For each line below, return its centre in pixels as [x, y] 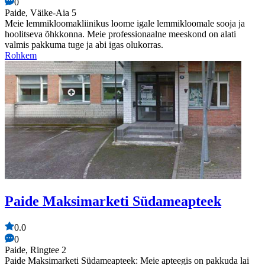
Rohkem [21, 56]
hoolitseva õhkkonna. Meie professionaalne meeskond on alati [120, 34]
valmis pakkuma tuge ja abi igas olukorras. [84, 45]
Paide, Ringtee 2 [35, 250]
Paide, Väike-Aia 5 [41, 13]
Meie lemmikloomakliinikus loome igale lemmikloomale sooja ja [125, 24]
